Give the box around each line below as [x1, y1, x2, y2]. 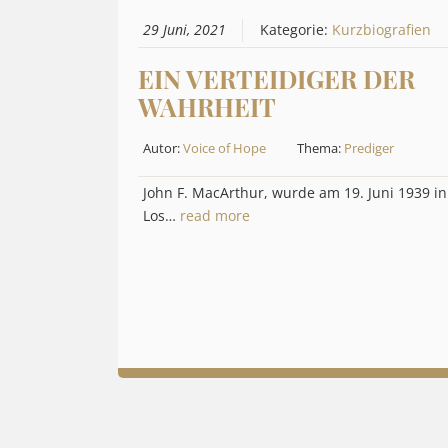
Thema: [297, 138, 345, 157]
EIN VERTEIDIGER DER [138, 61, 416, 95]
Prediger [344, 138, 395, 157]
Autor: [143, 138, 184, 157]
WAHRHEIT [138, 89, 277, 123]
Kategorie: [260, 20, 333, 39]
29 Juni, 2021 [143, 20, 227, 39]
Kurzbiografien [332, 20, 432, 39]
